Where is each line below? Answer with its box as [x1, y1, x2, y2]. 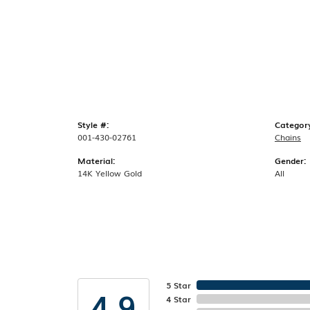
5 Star [166, 279, 191, 292]
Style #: [77, 118, 109, 131]
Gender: [275, 154, 306, 167]
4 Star [166, 293, 191, 306]
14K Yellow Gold [77, 167, 142, 180]
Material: [77, 154, 115, 167]
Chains [275, 131, 301, 144]
